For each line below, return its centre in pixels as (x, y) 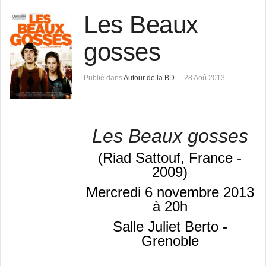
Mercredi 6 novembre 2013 (170, 192)
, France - (211, 158)
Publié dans (103, 78)
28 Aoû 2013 (205, 78)
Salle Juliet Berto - (170, 226)
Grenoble (170, 240)
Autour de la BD (149, 78)
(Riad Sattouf (140, 158)
